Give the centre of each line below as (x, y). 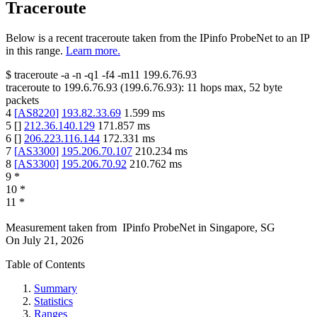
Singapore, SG (242, 228)
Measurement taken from (61, 228)
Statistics (53, 301)
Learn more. (93, 51)
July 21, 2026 (53, 241)
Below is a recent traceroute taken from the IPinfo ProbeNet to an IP (157, 38)
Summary (56, 289)
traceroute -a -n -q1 (57, 75)
